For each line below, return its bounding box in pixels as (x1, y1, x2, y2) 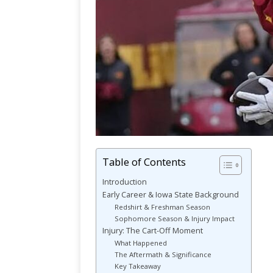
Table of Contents (102, 155, 186, 169)
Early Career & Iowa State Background (102, 190, 239, 200)
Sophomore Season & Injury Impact (114, 214, 235, 224)
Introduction (102, 177, 147, 188)
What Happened (114, 238, 167, 248)
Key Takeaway (114, 261, 161, 271)
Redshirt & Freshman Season (114, 202, 210, 212)
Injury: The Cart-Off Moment (102, 225, 203, 236)
